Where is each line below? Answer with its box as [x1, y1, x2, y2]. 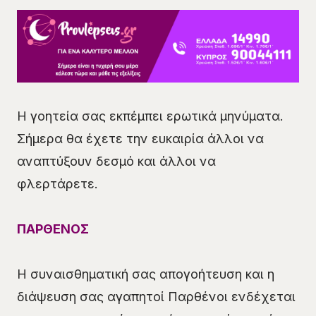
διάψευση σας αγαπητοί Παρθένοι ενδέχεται [17, 289, 296, 305]
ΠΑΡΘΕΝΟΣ [17, 221, 89, 237]
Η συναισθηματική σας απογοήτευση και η [17, 267, 274, 282]
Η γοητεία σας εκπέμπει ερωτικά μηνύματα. [17, 109, 284, 124]
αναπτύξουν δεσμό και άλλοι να [17, 154, 216, 169]
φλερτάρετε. [17, 176, 98, 192]
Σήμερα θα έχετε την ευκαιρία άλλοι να [17, 131, 264, 147]
